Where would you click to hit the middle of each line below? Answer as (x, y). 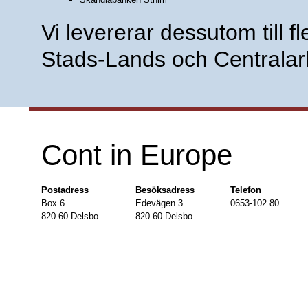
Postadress (65, 190)
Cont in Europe (137, 155)
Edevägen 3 (159, 203)
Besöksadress (165, 190)
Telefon (245, 190)
